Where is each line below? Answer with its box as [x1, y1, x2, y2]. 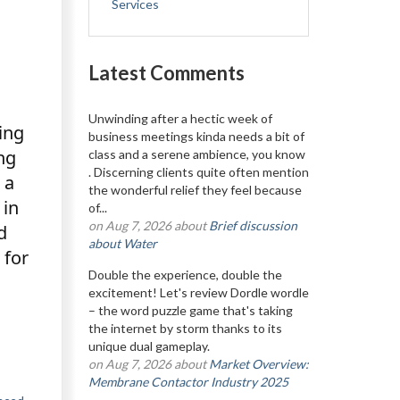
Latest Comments [87, 61, 245, 85]
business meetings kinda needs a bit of [87, 129, 304, 144]
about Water [87, 236, 157, 251]
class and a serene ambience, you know [87, 146, 305, 162]
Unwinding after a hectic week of [87, 111, 272, 126]
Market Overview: [208, 356, 309, 371]
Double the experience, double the [87, 267, 282, 282]
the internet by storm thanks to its [87, 321, 282, 336]
